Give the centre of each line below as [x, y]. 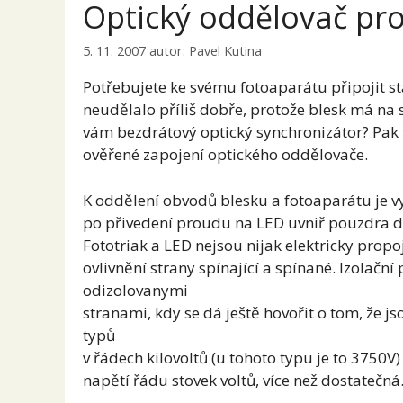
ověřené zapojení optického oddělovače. [225, 155]
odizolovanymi [135, 290]
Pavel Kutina [225, 51]
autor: [169, 51]
